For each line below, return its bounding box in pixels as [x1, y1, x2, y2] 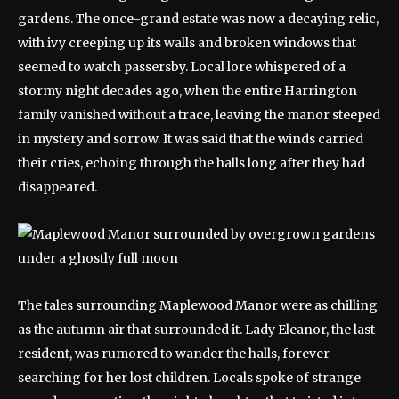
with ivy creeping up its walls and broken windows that [18, 35, 356, 51]
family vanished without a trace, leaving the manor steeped [18, 107, 380, 123]
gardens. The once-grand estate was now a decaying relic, [18, 11, 379, 27]
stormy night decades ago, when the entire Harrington [18, 83, 357, 99]
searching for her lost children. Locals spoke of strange [18, 370, 361, 386]
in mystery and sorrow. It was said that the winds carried [18, 131, 363, 147]
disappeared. [18, 179, 97, 195]
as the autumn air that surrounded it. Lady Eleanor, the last [18, 322, 375, 338]
